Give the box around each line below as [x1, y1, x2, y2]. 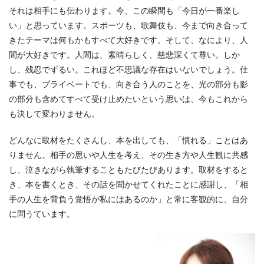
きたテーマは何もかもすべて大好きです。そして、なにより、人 [9, 35, 248, 45]
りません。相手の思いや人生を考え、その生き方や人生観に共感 [9, 150, 248, 160]
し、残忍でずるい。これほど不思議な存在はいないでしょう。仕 [9, 64, 248, 74]
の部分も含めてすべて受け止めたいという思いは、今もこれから [9, 94, 248, 104]
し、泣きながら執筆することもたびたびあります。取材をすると [9, 164, 248, 174]
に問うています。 [9, 209, 75, 219]
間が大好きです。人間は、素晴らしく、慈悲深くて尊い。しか [9, 49, 240, 60]
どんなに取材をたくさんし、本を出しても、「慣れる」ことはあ [9, 135, 248, 145]
